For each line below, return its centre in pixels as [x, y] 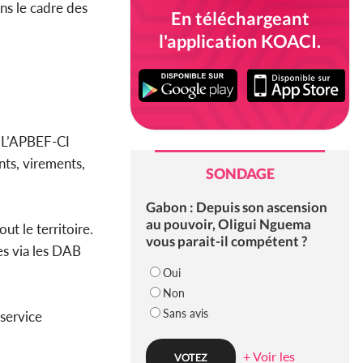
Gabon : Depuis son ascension [236, 207]
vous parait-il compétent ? [226, 241]
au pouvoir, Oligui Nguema [228, 224]
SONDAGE [240, 174]
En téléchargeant [240, 18]
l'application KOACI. [240, 41]
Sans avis [185, 314]
